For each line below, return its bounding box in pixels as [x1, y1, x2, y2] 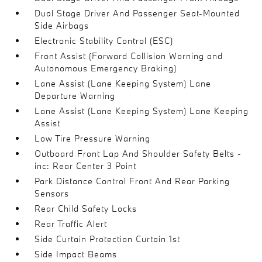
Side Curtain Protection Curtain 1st [35, 233, 181, 244]
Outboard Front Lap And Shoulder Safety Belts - [35, 147, 242, 159]
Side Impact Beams [35, 248, 118, 260]
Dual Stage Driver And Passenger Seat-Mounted [35, 7, 240, 19]
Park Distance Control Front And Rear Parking [35, 175, 230, 187]
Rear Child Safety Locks [35, 202, 137, 214]
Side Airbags [35, 19, 89, 31]
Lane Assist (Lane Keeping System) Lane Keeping [35, 105, 249, 116]
